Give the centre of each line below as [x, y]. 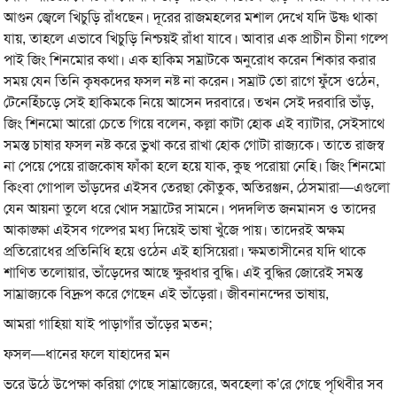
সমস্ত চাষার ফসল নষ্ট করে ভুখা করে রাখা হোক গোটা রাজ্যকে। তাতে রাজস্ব [195, 144]
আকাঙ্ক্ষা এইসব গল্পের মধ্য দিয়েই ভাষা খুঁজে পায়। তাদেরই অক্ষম [175, 230]
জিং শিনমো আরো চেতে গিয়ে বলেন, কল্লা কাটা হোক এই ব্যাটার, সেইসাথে [195, 123]
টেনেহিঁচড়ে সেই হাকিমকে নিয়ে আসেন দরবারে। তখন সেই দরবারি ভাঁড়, [189, 102]
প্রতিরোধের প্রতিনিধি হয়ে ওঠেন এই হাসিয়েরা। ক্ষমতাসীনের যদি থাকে [185, 251]
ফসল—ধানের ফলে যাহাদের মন [87, 354]
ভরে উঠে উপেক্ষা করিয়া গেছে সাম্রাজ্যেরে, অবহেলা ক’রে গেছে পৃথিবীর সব [194, 384]
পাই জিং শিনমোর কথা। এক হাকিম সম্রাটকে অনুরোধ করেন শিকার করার [190, 59]
